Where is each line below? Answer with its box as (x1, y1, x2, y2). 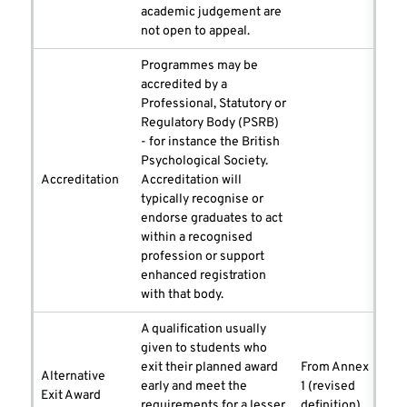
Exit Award (41, 388, 101, 404)
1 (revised (301, 379, 355, 395)
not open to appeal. (141, 24, 250, 40)
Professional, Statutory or (141, 96, 286, 113)
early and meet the (141, 379, 247, 395)
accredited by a (141, 77, 227, 94)
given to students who (141, 341, 267, 357)
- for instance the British (141, 134, 280, 151)
